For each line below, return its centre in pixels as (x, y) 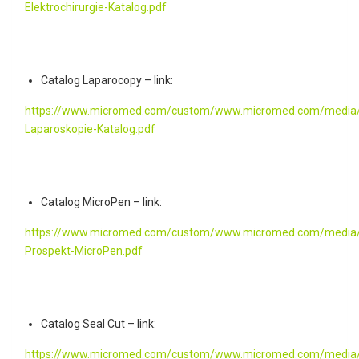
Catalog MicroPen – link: (101, 202)
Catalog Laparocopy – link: (107, 80)
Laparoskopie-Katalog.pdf (90, 129)
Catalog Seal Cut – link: (99, 323)
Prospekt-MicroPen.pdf (84, 250)
